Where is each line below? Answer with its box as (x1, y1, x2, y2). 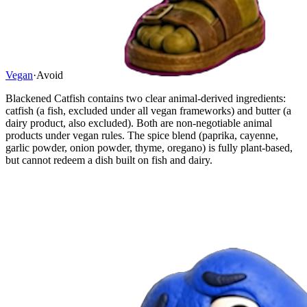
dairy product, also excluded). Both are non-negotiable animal (5, 116, 272, 129)
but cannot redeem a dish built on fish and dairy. (5, 153, 212, 166)
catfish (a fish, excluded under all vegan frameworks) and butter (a (5, 104, 291, 116)
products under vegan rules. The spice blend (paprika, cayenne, (5, 129, 278, 141)
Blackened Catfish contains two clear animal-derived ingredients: (5, 92, 286, 104)
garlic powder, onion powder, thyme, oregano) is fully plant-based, (5, 141, 293, 153)
